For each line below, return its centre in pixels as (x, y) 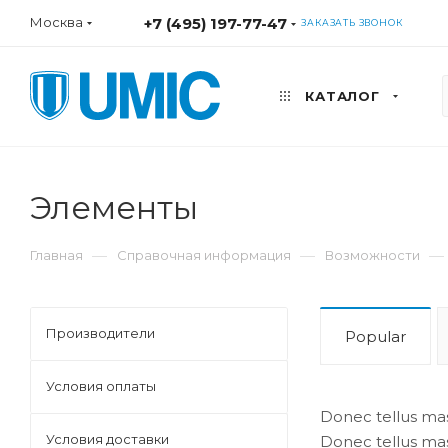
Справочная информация (204, 255)
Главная (56, 255)
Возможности (372, 255)
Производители (100, 333)
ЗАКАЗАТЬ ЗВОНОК (352, 22)
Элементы (114, 207)
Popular (375, 336)
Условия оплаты (101, 386)
